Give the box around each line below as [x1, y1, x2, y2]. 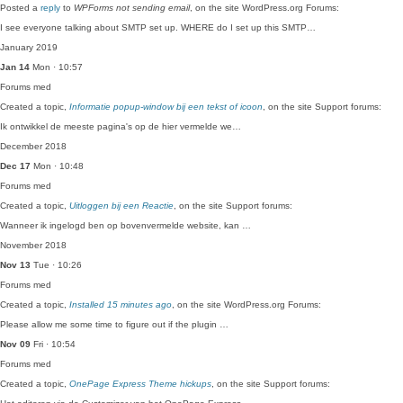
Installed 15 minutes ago [69, 300, 172, 309]
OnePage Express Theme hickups [69, 379, 211, 389]
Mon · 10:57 [30, 62, 83, 72]
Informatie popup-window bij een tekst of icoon [69, 102, 263, 112]
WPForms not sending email [74, 3, 190, 13]
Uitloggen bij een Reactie [69, 201, 174, 210]
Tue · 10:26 [31, 260, 82, 270]
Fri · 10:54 [31, 339, 76, 349]
